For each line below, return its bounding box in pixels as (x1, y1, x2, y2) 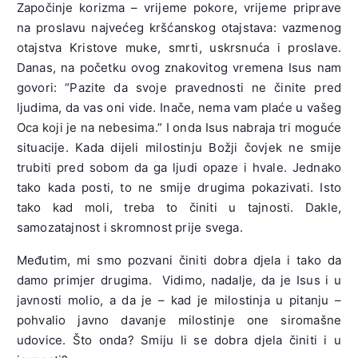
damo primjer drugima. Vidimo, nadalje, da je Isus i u (16, 272, 342, 288)
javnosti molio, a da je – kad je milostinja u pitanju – (16, 292, 342, 308)
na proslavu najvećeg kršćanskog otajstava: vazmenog (16, 20, 342, 36)
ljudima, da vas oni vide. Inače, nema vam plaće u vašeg (16, 100, 342, 116)
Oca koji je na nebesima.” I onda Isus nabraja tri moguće (16, 120, 342, 136)
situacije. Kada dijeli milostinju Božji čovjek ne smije (16, 140, 342, 156)
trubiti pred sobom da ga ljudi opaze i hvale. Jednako (16, 160, 342, 176)
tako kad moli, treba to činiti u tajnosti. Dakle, (16, 200, 342, 216)
